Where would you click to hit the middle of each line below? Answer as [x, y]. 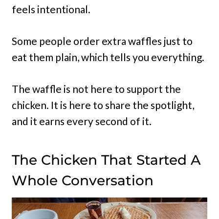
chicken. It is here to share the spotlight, [103, 105]
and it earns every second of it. [82, 121]
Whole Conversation [83, 181]
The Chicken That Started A [106, 160]
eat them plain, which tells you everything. [108, 57]
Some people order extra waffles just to [102, 41]
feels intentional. [51, 9]
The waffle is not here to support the [96, 89]
